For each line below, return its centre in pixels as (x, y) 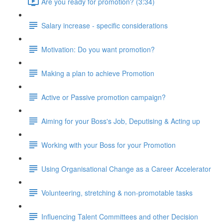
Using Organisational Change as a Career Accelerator (126, 168)
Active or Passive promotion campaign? (104, 97)
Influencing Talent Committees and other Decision (120, 216)
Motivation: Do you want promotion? (98, 49)
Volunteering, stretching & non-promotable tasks (117, 192)
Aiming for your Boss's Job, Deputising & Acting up (121, 121)
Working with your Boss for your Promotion (109, 145)
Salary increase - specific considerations (105, 25)
